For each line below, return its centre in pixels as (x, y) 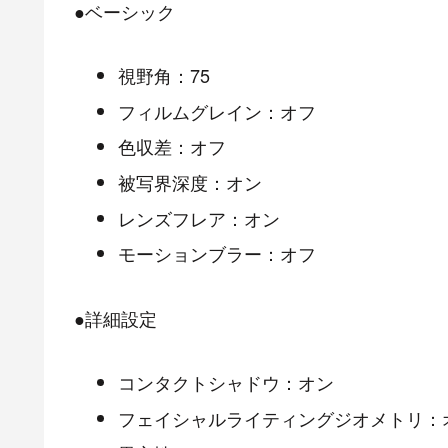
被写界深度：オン (189, 182)
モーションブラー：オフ (216, 253)
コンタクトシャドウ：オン (225, 382)
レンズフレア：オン (198, 217)
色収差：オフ (171, 146)
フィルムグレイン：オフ (216, 110)
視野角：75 (163, 75)
